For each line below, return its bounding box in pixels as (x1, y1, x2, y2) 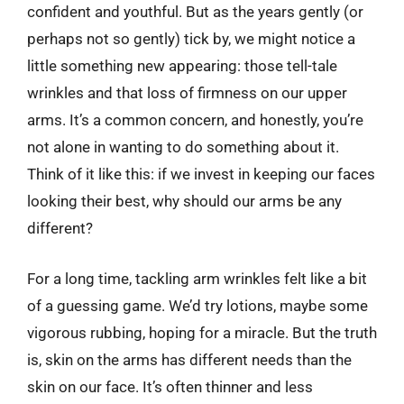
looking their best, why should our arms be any (27, 192, 342, 210)
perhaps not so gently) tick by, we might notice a (27, 30, 355, 48)
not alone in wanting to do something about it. (27, 138, 339, 156)
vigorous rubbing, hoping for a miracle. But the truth (27, 323, 377, 342)
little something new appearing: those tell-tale (27, 57, 337, 75)
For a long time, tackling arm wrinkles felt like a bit (27, 269, 367, 288)
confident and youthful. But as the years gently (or (27, 3, 363, 21)
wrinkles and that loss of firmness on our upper (27, 84, 347, 102)
